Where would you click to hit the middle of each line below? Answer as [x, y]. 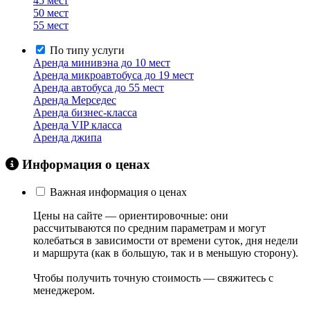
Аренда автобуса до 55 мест [99, 88]
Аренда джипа [67, 137]
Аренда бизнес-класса [85, 112]
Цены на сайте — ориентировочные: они [131, 216]
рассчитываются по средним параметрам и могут [149, 228]
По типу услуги [87, 50]
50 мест [51, 13]
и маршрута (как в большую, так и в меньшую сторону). [166, 253]
